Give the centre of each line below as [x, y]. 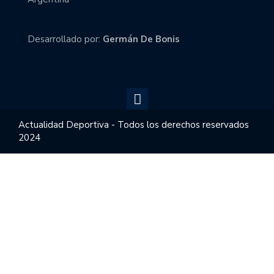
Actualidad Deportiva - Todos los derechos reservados [134, 125]
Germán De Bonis [141, 39]
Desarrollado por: [65, 39]
